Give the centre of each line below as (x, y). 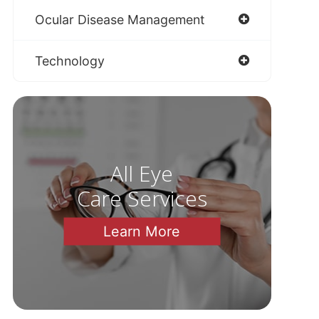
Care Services (142, 198)
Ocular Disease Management (119, 20)
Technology (69, 61)
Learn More (142, 231)
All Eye (142, 173)
